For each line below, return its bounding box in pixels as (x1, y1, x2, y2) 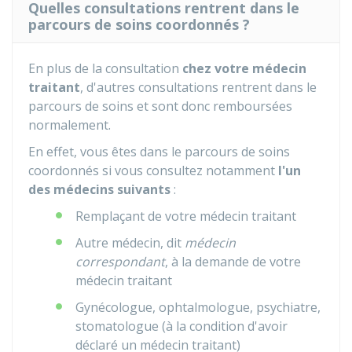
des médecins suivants (28, 181, 170, 198)
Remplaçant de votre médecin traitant (75, 207, 296, 225)
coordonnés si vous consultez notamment (28, 162, 278, 179)
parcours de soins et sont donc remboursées (28, 97, 292, 115)
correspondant (75, 253, 165, 270)
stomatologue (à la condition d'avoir (75, 317, 288, 335)
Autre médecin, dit (75, 234, 185, 251)
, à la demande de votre (165, 253, 301, 270)
